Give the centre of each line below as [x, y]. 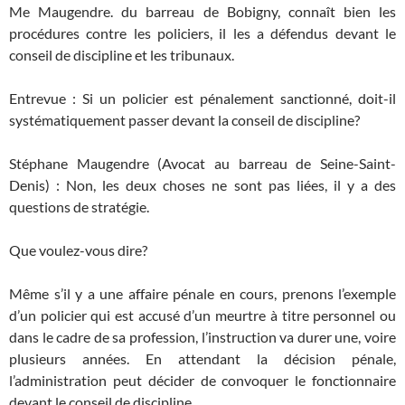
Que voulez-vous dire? [78, 250]
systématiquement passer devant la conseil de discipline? [184, 119]
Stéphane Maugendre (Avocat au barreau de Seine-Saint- [202, 163]
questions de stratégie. [79, 206]
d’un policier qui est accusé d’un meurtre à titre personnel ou [202, 315]
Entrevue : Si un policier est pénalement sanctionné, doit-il [202, 98]
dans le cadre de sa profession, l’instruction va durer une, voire [202, 336]
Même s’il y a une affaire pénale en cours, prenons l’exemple [202, 293]
